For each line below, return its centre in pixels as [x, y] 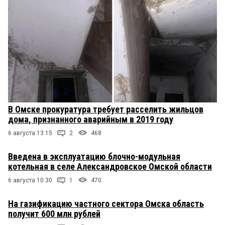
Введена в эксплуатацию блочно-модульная [94, 156]
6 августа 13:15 [30, 133]
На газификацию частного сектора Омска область [106, 203]
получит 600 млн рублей [54, 213]
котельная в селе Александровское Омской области [110, 166]
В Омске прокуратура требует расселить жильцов [106, 109]
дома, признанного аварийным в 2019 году [91, 119]
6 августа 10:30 [30, 180]
